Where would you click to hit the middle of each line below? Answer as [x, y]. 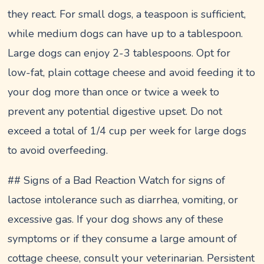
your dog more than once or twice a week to [114, 92]
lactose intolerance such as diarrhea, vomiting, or [123, 199]
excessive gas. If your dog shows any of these [116, 219]
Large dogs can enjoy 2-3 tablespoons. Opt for [119, 53]
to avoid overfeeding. [58, 150]
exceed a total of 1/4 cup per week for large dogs [127, 131]
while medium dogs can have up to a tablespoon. [126, 33]
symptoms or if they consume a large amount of [123, 238]
